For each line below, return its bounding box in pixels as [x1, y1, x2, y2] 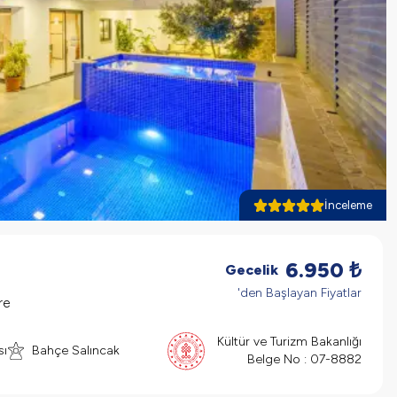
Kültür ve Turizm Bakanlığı [217, 333, 362, 349]
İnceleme [324, 198, 372, 212]
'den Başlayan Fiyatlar [237, 285, 362, 300]
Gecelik [225, 261, 278, 278]
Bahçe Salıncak [32, 342, 120, 358]
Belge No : [247, 351, 310, 367]
